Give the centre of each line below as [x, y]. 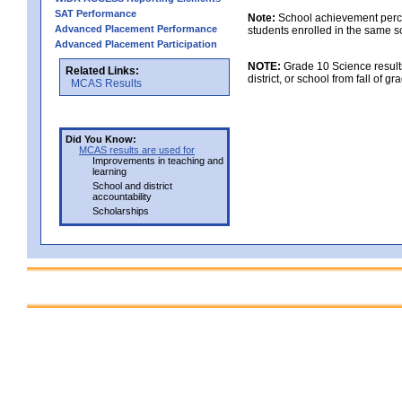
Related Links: [102, 70]
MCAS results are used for [137, 149]
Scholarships [121, 210]
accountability [122, 196]
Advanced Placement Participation [136, 44]
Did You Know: [101, 139]
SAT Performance [96, 13]
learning [109, 171]
